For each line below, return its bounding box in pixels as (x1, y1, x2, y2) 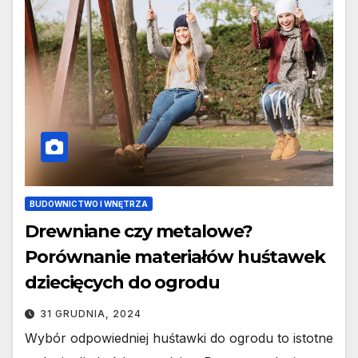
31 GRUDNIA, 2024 (40, 308, 141, 320)
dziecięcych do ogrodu (25, 272, 220, 294)
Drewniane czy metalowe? (25, 221, 253, 243)
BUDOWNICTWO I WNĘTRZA (30, 199, 148, 209)
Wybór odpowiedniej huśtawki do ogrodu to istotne (25, 330, 333, 347)
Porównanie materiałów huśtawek (25, 246, 325, 268)
